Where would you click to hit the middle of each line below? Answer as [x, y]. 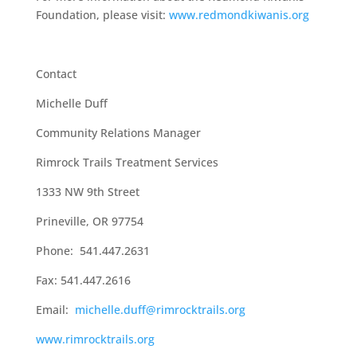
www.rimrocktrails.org [95, 339]
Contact [56, 74]
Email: [55, 310]
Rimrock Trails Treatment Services [127, 162]
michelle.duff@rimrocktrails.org [160, 310]
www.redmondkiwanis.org [239, 15]
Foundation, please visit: [102, 15]
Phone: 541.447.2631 [92, 251]
